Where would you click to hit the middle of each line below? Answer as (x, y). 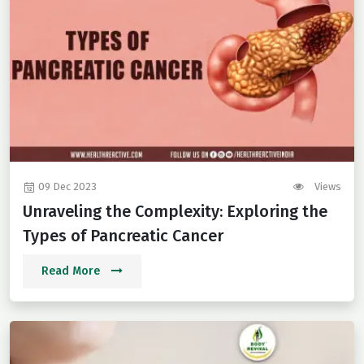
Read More (72, 271)
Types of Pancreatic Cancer (123, 236)
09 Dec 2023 (66, 187)
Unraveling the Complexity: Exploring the (175, 212)
